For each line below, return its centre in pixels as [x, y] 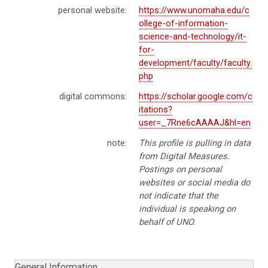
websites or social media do [194, 182]
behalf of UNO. [167, 222]
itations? [156, 109]
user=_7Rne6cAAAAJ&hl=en [195, 122]
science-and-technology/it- [193, 36]
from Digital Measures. [184, 156]
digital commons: [93, 96]
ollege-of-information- [183, 23]
